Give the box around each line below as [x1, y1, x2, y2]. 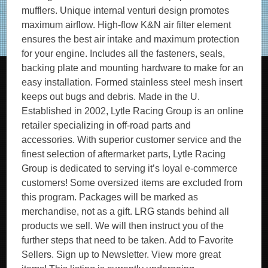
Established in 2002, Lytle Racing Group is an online [22, 106, 244, 116]
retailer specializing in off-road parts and [22, 120, 191, 130]
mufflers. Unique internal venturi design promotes [22, 5, 230, 16]
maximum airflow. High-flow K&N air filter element [22, 20, 232, 30]
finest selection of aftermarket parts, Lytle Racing [22, 149, 226, 159]
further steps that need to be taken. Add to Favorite [22, 235, 234, 245]
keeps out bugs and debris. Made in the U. [22, 92, 200, 102]
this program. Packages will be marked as [22, 192, 199, 202]
